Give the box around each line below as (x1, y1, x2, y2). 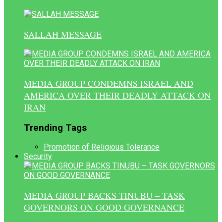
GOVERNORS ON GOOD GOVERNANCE (24, 201, 184, 214)
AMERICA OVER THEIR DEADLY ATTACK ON (24, 89, 211, 102)
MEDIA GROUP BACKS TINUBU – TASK (24, 189, 185, 202)
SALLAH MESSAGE (24, 28, 102, 40)
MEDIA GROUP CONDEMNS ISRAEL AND (24, 77, 193, 90)
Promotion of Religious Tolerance (44, 142, 160, 152)
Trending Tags (24, 122, 87, 133)
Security (24, 152, 52, 162)
